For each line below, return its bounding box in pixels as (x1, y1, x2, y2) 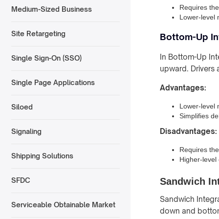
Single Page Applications (11, 78, 95, 87)
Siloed (11, 103, 33, 111)
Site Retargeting (11, 29, 66, 38)
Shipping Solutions (11, 152, 73, 160)
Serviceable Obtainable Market (11, 200, 115, 209)
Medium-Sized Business (11, 5, 92, 14)
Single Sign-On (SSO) (11, 54, 82, 63)
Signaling (11, 127, 42, 136)
